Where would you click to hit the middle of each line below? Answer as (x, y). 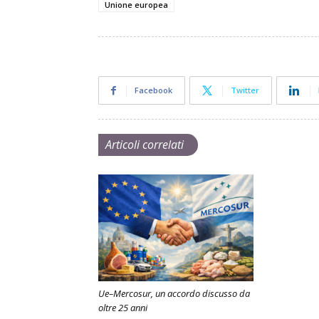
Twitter (245, 90)
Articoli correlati (145, 145)
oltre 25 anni (123, 308)
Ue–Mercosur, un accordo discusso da (174, 293)
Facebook (153, 90)
